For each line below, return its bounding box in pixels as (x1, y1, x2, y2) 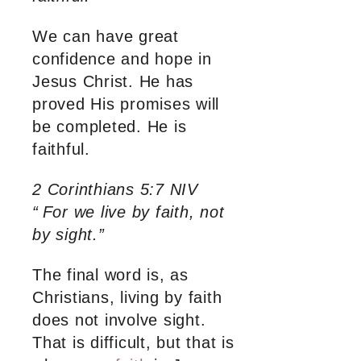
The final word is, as (32, 266, 189, 284)
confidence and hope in (32, 50, 212, 68)
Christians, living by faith (32, 288, 222, 307)
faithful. (32, 140, 90, 159)
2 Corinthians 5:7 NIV (32, 180, 198, 199)
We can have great (32, 27, 179, 46)
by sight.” (32, 226, 105, 244)
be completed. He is (32, 118, 187, 136)
